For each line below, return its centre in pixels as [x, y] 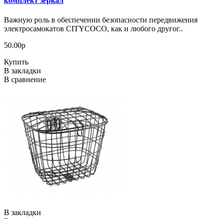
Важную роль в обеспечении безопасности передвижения [101, 20]
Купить [16, 62]
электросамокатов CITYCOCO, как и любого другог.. [93, 28]
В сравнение [25, 79]
